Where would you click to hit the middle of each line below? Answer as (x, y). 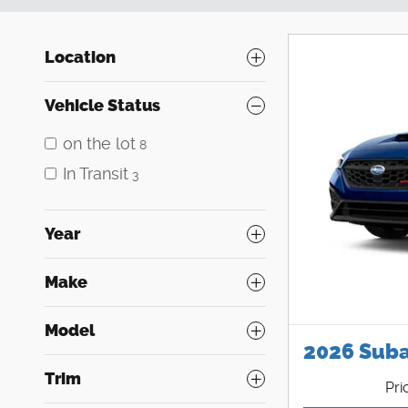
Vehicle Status (102, 105)
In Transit (96, 173)
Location (80, 57)
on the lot (99, 143)
